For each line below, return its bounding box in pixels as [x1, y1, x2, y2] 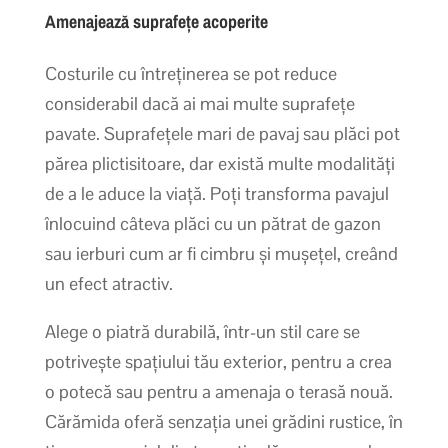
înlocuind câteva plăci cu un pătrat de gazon [44, 211, 381, 235]
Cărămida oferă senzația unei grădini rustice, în [44, 409, 403, 433]
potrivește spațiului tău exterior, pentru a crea [44, 349, 392, 373]
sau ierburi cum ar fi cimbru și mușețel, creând [44, 241, 398, 265]
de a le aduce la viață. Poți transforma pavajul [44, 181, 389, 205]
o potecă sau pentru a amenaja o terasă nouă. [44, 379, 393, 403]
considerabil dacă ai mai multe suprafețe [44, 91, 355, 115]
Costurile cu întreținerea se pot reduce [44, 61, 337, 85]
